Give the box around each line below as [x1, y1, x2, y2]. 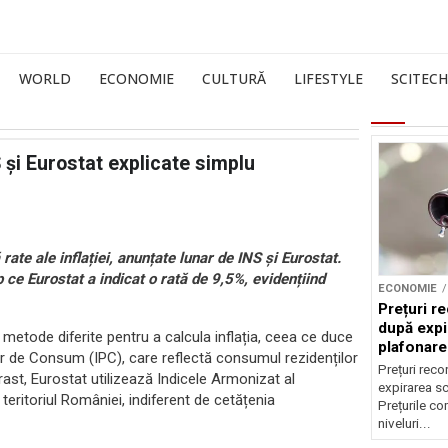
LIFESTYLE [294, 69, 363, 88]
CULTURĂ [202, 69, 266, 88]
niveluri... [377, 415, 431, 431]
